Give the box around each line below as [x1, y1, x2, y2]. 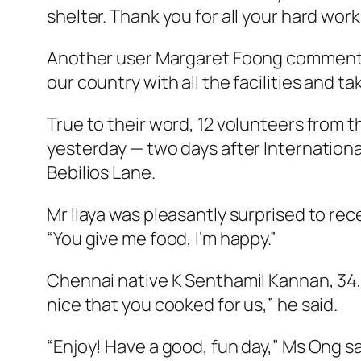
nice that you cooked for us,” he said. [47, 293, 338, 317]
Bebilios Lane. [47, 160, 156, 185]
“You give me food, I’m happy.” [47, 226, 276, 251]
